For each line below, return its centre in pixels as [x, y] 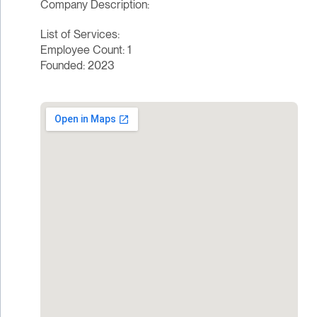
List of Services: [80, 35]
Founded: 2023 [77, 66]
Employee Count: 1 [85, 50]
